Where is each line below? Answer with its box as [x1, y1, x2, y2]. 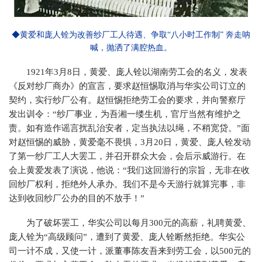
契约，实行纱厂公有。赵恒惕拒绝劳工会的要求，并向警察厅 [9, 95, 246, 105]
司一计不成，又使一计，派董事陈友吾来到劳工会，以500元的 [9, 246, 251, 256]
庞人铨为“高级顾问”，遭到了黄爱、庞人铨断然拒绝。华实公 [9, 232, 245, 242]
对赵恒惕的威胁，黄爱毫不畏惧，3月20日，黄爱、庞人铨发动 [9, 137, 251, 147]
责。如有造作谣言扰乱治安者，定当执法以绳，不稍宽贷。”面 [9, 123, 250, 133]
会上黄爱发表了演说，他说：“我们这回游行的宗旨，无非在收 [9, 166, 250, 175]
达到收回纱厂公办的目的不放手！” [9, 194, 144, 203]
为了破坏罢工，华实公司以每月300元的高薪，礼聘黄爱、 [26, 218, 251, 227]
